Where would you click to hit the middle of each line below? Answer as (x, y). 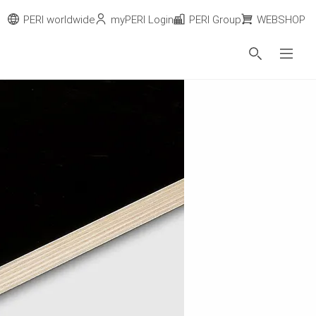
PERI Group (215, 20)
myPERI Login (142, 20)
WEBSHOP (281, 20)
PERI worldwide (59, 20)
